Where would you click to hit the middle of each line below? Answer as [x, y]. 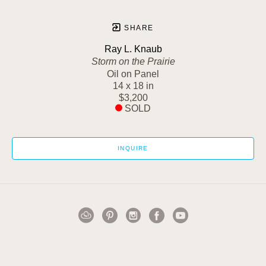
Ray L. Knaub [133, 49]
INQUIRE [133, 148]
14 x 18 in [133, 86]
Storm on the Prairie [133, 61]
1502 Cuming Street [133, 252]
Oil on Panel [133, 74]
